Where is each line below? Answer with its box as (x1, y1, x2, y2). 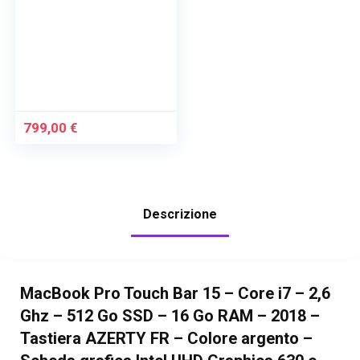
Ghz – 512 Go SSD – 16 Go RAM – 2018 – (19, 306, 320, 326)
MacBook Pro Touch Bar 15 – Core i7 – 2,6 (19, 284, 330, 304)
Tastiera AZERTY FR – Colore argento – (19, 329, 313, 349)
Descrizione (143, 207, 217, 223)
